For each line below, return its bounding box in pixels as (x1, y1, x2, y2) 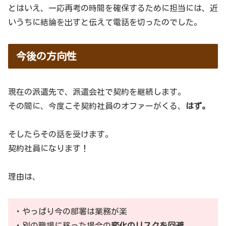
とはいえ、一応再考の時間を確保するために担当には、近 (8, 4, 218, 12)
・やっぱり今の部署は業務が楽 (14, 207, 127, 215)
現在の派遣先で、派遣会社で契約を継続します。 (8, 87, 186, 96)
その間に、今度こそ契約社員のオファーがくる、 (8, 101, 186, 110)
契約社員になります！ (8, 144, 89, 152)
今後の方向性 (16, 50, 77, 61)
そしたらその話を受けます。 (8, 130, 113, 138)
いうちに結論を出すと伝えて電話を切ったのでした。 (8, 18, 202, 26)
